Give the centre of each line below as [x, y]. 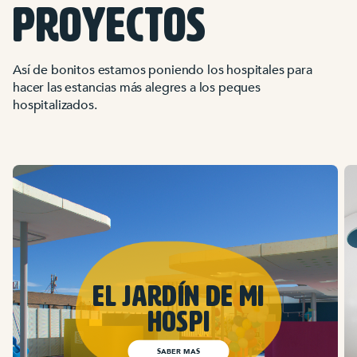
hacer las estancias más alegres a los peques [137, 88]
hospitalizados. [55, 105]
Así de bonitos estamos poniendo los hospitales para [163, 70]
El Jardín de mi [178, 297]
